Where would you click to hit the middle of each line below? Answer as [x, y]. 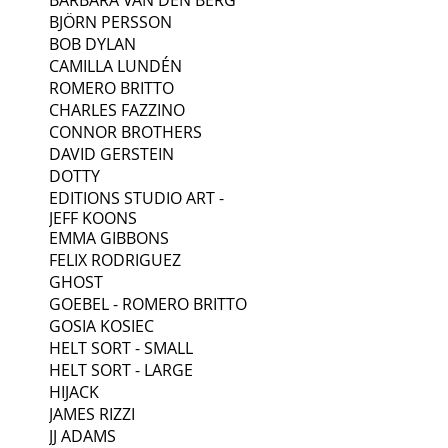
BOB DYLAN [92, 43]
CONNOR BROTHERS [125, 131]
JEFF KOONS [93, 217]
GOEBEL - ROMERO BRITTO [148, 303]
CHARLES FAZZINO [117, 109]
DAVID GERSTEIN [111, 153]
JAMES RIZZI [92, 413]
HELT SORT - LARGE [121, 369]
